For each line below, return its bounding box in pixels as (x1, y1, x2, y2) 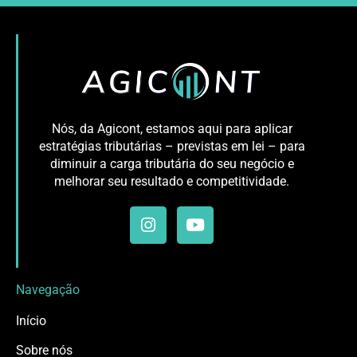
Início (16, 312, 46, 328)
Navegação (16, 281, 80, 297)
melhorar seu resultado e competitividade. (54, 174, 289, 190)
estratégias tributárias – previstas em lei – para (38, 139, 305, 155)
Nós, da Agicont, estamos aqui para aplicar (51, 121, 292, 137)
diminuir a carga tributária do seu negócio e (49, 156, 294, 172)
